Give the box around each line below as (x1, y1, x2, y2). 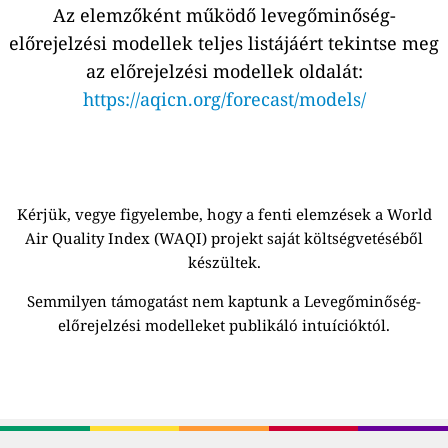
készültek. (187, 252, 261, 273)
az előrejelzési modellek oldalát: (85, 59, 363, 84)
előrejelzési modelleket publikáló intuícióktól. (58, 315, 390, 336)
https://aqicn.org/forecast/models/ (82, 87, 366, 112)
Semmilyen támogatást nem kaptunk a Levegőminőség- (27, 291, 421, 312)
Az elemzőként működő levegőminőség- (52, 3, 396, 28)
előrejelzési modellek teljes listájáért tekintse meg (9, 31, 439, 56)
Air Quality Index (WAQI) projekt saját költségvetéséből (25, 228, 423, 249)
